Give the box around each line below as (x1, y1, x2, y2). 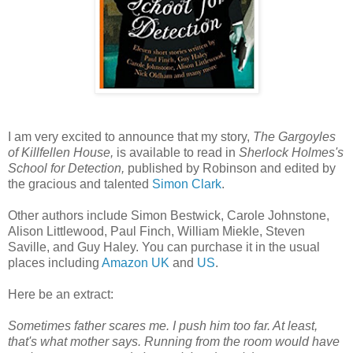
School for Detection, (8, 161, 128, 175)
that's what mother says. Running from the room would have (8, 334, 340, 348)
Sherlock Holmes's (239, 145, 344, 159)
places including (8, 255, 102, 269)
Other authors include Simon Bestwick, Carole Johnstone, (8, 208, 329, 222)
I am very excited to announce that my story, (8, 129, 253, 143)
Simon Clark (152, 176, 221, 191)
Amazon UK (102, 255, 169, 269)
